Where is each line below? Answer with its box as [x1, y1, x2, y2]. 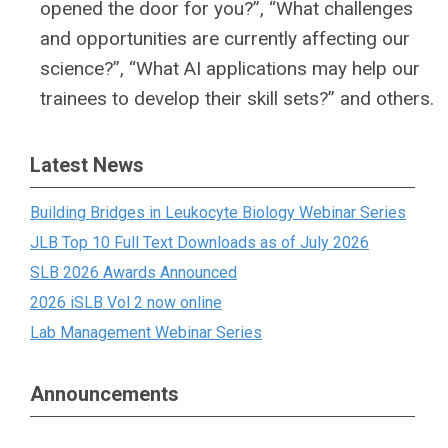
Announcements [30, 382, 179, 406]
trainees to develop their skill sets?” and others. [40, 87, 434, 110]
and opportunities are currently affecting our [40, 27, 410, 50]
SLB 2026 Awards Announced [30, 263, 237, 282]
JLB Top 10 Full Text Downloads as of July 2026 [30, 233, 369, 252]
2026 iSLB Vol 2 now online [30, 293, 222, 312]
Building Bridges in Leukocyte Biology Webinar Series [30, 203, 406, 222]
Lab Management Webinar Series [30, 323, 262, 342]
